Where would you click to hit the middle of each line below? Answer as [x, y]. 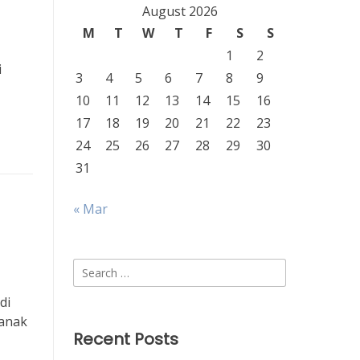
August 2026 [180, 11]
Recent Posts [126, 339]
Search [93, 268]
